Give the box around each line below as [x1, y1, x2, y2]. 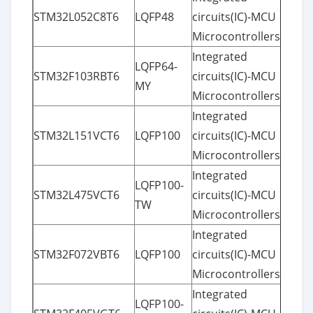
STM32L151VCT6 [34, 127, 119, 143]
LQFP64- [135, 58, 177, 74]
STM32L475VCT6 [34, 187, 119, 203]
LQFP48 [135, 8, 174, 24]
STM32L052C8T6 [34, 8, 119, 24]
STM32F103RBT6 [34, 68, 119, 84]
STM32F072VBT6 [34, 246, 119, 262]
